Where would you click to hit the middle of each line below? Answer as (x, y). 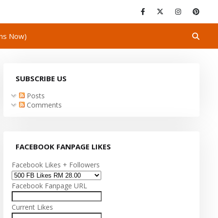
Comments (44, 105)
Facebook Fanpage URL (50, 186)
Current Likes (33, 207)
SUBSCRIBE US (41, 78)
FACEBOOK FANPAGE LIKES (64, 146)
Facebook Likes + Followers (56, 165)
